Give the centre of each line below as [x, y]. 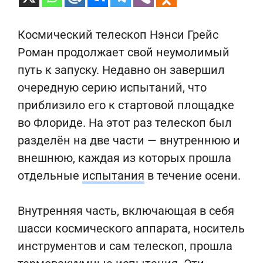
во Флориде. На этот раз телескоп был [125, 123]
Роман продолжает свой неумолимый [124, 52]
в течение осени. [193, 176]
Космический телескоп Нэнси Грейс [118, 35]
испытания [113, 176]
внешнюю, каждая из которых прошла [124, 158]
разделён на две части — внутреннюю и [129, 140]
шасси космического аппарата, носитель [131, 228]
